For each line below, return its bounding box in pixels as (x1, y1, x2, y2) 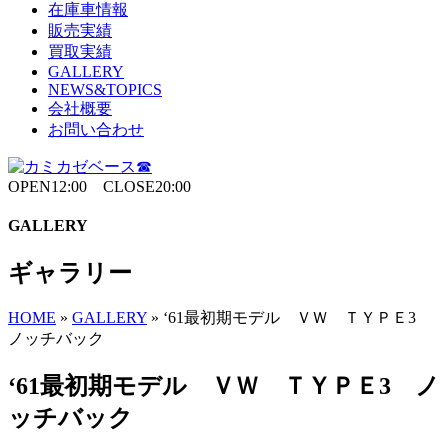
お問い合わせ (48, 121, 144, 138)
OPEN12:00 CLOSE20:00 (8, 178, 191, 195)
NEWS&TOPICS (48, 81, 162, 98)
